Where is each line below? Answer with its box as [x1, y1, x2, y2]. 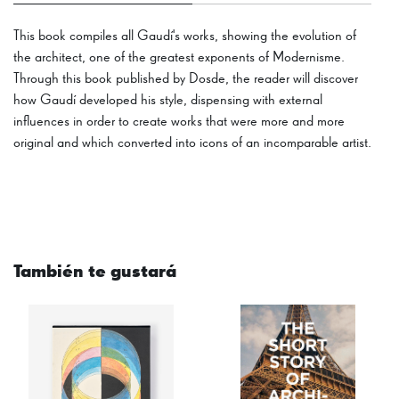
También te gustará [13, 262, 176, 281]
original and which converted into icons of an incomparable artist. [13, 135, 371, 151]
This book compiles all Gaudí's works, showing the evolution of [13, 28, 356, 44]
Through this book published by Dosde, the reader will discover [13, 71, 358, 86]
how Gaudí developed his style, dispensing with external [13, 93, 322, 108]
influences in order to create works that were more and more [13, 114, 345, 129]
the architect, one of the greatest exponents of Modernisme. [13, 50, 345, 65]
